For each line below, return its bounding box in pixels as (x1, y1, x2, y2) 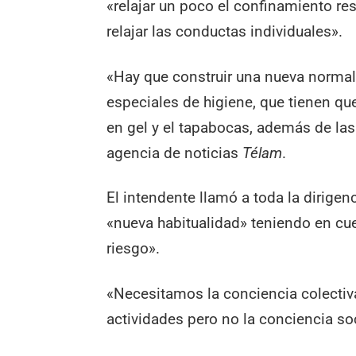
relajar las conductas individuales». (106, 21, 343, 41)
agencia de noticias (106, 143, 243, 162)
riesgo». (106, 239, 161, 258)
